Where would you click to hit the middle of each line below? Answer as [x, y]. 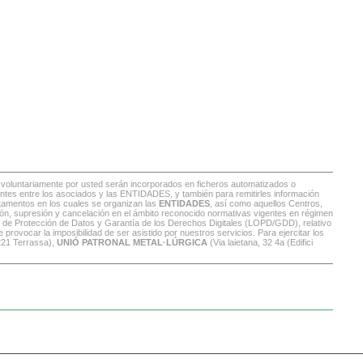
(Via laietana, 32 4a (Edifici [260, 242]
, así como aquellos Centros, [266, 203]
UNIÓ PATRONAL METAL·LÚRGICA [132, 242]
